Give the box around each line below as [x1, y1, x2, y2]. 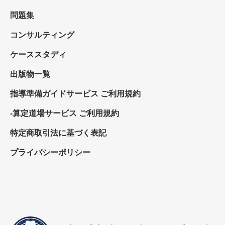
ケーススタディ [10, 50, 66, 59]
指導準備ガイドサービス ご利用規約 [10, 89, 141, 98]
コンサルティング [10, 31, 74, 40]
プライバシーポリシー [10, 148, 90, 157]
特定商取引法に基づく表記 [10, 129, 106, 138]
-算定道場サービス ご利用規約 [10, 109, 119, 118]
